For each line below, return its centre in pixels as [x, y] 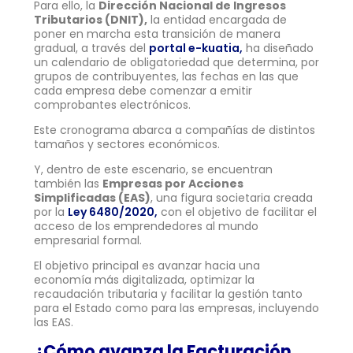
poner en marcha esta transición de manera [157, 33]
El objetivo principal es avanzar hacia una [147, 265]
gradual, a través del [91, 48]
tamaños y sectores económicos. [127, 144]
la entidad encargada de [217, 19]
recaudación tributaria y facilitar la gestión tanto [168, 294]
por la [51, 212]
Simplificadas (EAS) [92, 197]
